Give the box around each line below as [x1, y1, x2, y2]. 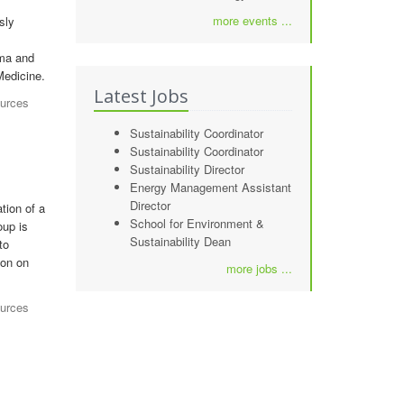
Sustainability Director [129, 161, 244, 178]
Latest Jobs [93, 84, 188, 108]
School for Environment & [129, 215, 264, 232]
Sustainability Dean [129, 233, 231, 250]
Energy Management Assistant [129, 179, 291, 196]
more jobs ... [226, 260, 292, 277]
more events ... [213, 12, 292, 29]
